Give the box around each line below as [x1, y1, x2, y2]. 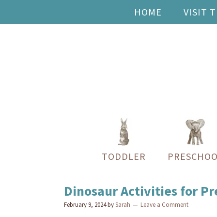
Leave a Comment [140, 201, 188, 209]
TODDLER [101, 150, 146, 162]
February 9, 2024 [64, 201, 106, 209]
